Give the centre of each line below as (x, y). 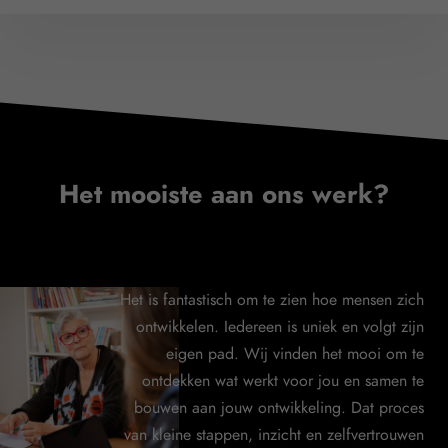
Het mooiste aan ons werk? (224, 194)
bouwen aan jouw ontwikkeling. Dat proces (279, 408)
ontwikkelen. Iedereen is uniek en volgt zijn (280, 327)
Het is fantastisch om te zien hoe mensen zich (272, 300)
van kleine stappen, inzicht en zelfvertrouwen (274, 435)
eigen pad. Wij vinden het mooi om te (295, 354)
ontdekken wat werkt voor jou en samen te (283, 381)
